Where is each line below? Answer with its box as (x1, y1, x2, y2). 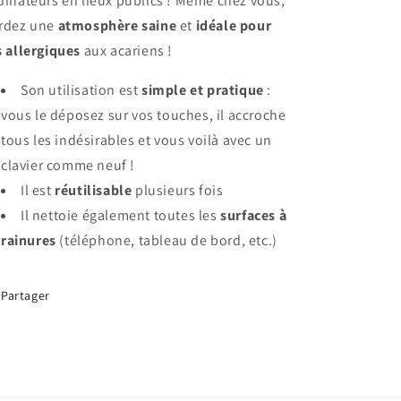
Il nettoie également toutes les (21, 206, 221, 226)
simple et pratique (141, 81, 264, 100)
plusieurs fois (132, 181, 224, 200)
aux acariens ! (81, 41, 173, 61)
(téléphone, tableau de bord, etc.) (55, 231, 277, 251)
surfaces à (220, 206, 287, 226)
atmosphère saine (57, 16, 177, 36)
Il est (21, 181, 55, 200)
